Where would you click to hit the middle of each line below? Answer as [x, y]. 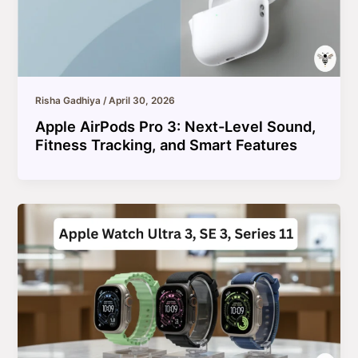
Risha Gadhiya [70, 100]
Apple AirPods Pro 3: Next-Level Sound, [176, 126]
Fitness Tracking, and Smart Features [167, 144]
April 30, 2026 [142, 100]
